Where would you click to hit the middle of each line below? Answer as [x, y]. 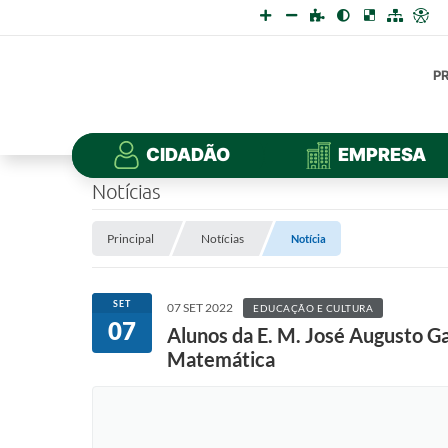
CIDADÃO [188, 154]
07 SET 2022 [200, 307]
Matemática [221, 359]
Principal [130, 238]
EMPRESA [382, 154]
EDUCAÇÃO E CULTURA [313, 308]
